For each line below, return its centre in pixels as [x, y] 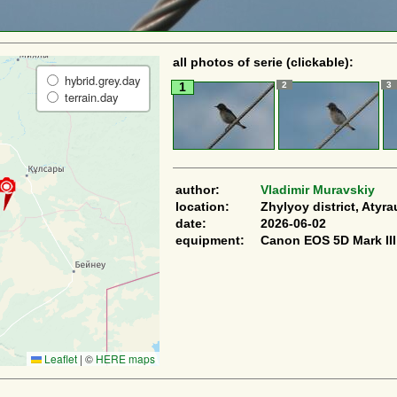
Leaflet [59, 359]
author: [198, 190]
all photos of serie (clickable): [263, 63]
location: [202, 206]
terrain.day [90, 97]
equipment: [210, 240]
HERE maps [125, 359]
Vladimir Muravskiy [318, 190]
